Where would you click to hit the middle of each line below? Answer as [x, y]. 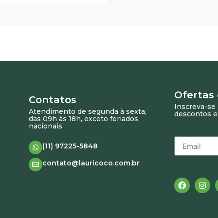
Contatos [52, 100]
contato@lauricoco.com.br [91, 163]
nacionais [45, 126]
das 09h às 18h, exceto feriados [83, 119]
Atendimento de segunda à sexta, [87, 112]
